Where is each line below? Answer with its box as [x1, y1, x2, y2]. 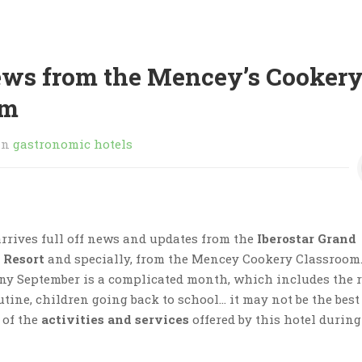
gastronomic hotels [13, 135, 133, 152]
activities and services [41, 310, 189, 327]
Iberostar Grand [257, 229, 356, 246]
